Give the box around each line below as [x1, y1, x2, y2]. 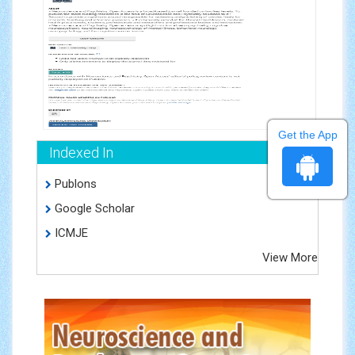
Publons [52, 176, 97, 191]
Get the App [277, 128, 338, 142]
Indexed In [49, 143, 113, 161]
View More [262, 250, 318, 265]
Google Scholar [52, 200, 135, 216]
